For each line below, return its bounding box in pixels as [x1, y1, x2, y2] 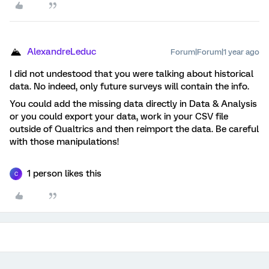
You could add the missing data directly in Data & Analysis [10, 98, 257, 110]
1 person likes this [27, 168, 101, 180]
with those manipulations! [10, 136, 124, 148]
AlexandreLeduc [27, 46, 96, 58]
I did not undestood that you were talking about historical [10, 68, 253, 80]
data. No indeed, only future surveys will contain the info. [10, 81, 249, 92]
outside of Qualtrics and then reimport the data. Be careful [10, 124, 259, 135]
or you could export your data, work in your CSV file [10, 111, 228, 122]
